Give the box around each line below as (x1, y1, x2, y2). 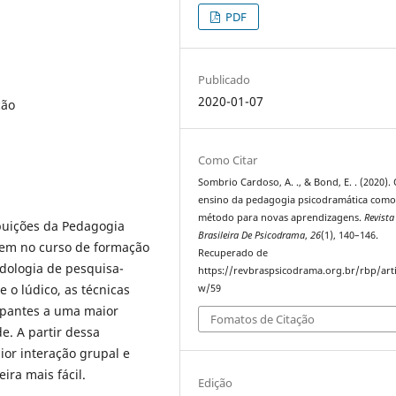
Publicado (198, 71, 251, 88)
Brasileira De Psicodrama (198, 228, 306, 241)
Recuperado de (198, 246, 269, 259)
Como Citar (198, 151, 258, 168)
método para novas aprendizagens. (198, 210, 365, 224)
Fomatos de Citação (210, 311, 316, 328)
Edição (198, 374, 233, 391)
